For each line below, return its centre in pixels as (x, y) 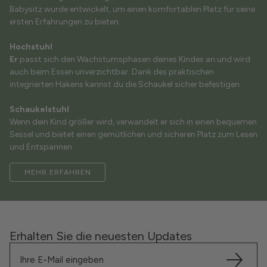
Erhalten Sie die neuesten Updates (101, 236)
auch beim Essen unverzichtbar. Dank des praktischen (112, 72)
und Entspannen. (42, 147)
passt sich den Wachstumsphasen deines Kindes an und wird (134, 60)
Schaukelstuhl (39, 110)
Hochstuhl (31, 47)
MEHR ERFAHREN (58, 172)
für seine (239, 10)
